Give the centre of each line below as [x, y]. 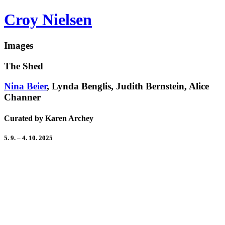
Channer [22, 97]
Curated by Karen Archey [49, 118]
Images [19, 45]
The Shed [24, 66]
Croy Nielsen [48, 20]
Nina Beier [25, 86]
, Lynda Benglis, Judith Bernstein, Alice [128, 86]
